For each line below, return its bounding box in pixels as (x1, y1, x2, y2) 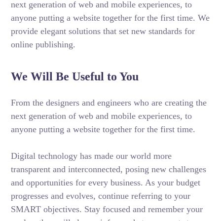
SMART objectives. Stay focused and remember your (11, 204, 203, 214)
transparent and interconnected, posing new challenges (11, 164, 207, 174)
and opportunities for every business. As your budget (11, 178, 201, 187)
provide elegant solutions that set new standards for (11, 26, 195, 36)
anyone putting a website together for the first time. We (11, 13, 210, 23)
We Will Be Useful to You (11, 70, 139, 83)
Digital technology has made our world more (11, 151, 172, 161)
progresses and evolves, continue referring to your (11, 191, 191, 201)
